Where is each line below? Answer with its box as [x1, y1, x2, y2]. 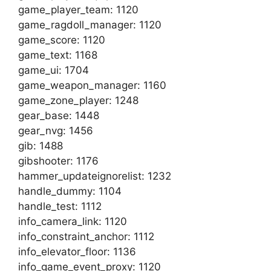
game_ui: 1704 [18, 64, 89, 76]
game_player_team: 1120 [18, 4, 139, 16]
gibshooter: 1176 [18, 155, 99, 167]
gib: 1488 [18, 140, 63, 152]
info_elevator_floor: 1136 [18, 246, 136, 258]
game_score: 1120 [18, 34, 105, 46]
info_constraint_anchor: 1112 [18, 230, 154, 243]
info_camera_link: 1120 [18, 215, 127, 227]
